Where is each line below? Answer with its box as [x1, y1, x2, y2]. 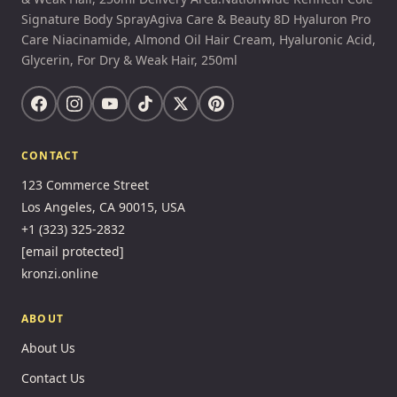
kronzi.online [21, 265, 98, 282]
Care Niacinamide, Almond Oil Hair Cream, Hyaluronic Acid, [21, 31, 376, 48]
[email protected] [21, 243, 124, 260]
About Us [21, 339, 75, 356]
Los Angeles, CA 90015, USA [21, 198, 185, 215]
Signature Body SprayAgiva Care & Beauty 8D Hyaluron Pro [21, 11, 370, 27]
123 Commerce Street [21, 176, 149, 193]
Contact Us [21, 370, 85, 386]
